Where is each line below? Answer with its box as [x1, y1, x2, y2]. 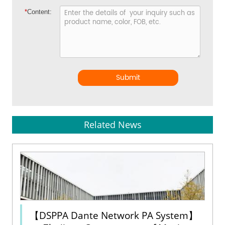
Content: [27, 8, 52, 16]
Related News [83, 118, 142, 131]
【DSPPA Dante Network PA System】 [29, 208, 198, 222]
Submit [116, 71, 141, 83]
